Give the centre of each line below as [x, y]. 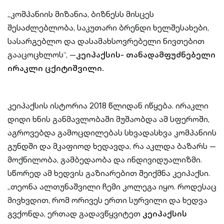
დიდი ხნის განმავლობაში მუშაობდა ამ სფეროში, [108, 119]
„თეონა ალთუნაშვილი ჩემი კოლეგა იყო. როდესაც [112, 186]
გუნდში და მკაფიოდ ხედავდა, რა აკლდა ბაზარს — [112, 146]
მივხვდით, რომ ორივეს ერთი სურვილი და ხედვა [107, 200]
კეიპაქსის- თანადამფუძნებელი [146, 54]
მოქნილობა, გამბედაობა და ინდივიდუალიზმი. [105, 159]
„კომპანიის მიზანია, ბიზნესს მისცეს [81, 14]
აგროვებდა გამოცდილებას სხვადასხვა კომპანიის [112, 132]
